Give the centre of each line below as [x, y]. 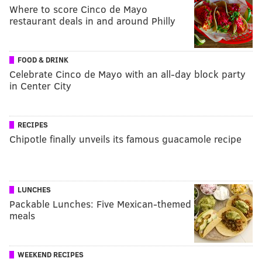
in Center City [40, 85]
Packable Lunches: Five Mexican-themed [100, 204]
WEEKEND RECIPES [51, 254]
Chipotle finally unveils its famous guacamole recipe [125, 139]
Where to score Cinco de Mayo [78, 9]
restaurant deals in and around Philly [92, 20]
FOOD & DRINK [43, 59]
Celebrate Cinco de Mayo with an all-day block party [127, 74]
